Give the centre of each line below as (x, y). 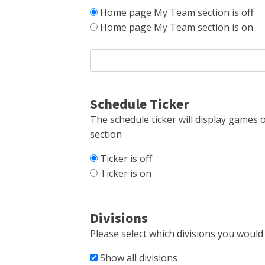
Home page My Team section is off (177, 12)
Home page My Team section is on (177, 27)
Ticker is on (126, 173)
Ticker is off (126, 159)
